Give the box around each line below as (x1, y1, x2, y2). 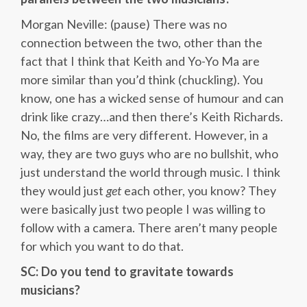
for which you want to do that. (21, 238, 184, 254)
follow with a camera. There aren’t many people (21, 220, 278, 235)
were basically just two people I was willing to (21, 201, 265, 217)
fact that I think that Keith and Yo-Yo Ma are (21, 53, 260, 69)
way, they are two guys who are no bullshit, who (21, 146, 278, 161)
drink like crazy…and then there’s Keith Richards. (21, 109, 283, 124)
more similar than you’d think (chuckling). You (21, 72, 263, 87)
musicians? (21, 282, 80, 297)
